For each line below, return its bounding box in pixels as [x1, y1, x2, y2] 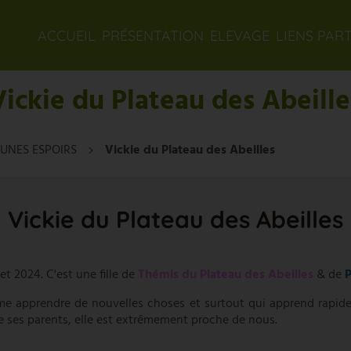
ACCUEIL [38, 27, 96, 45]
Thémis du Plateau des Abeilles [138, 264, 313, 285]
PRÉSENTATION [102, 27, 204, 45]
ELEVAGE [210, 27, 270, 45]
